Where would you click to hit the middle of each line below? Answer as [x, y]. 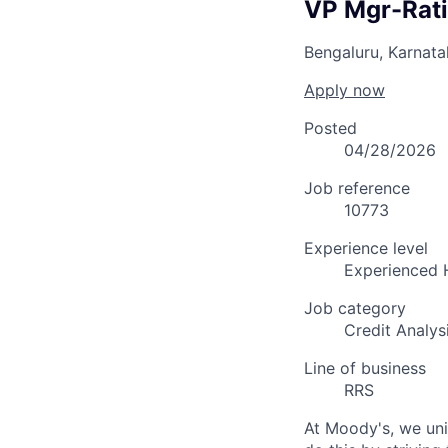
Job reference [357, 187]
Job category [355, 307]
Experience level [366, 247]
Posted [330, 127]
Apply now [344, 89]
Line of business [365, 367]
